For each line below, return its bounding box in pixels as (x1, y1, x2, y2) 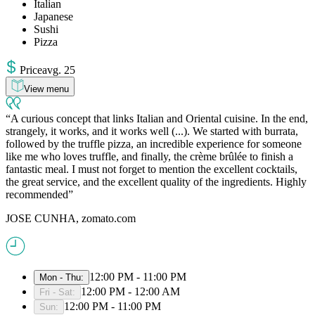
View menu (24, 83, 69, 94)
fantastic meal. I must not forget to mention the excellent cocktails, (6, 162, 297, 175)
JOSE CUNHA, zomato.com (6, 212, 136, 224)
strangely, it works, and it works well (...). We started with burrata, (6, 124, 298, 137)
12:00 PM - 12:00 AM (81, 285, 180, 297)
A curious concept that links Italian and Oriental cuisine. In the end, (11, 112, 308, 124)
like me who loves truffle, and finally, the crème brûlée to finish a (6, 150, 293, 162)
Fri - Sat (39, 286, 72, 297)
